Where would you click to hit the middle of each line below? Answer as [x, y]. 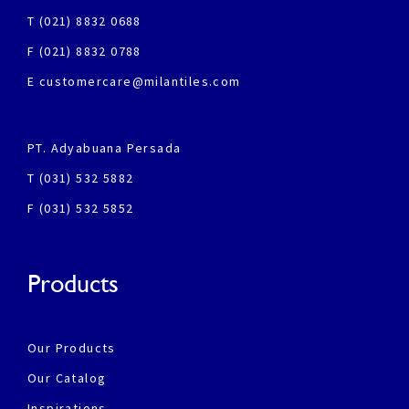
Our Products [72, 348]
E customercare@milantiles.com [134, 82]
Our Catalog [67, 378]
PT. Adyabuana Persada [105, 148]
